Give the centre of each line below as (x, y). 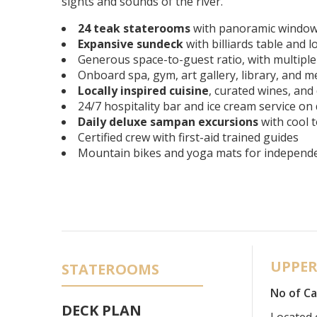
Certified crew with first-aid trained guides (188, 137)
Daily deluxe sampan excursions (168, 121)
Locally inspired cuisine (143, 90)
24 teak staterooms (134, 28)
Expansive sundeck (131, 44)
